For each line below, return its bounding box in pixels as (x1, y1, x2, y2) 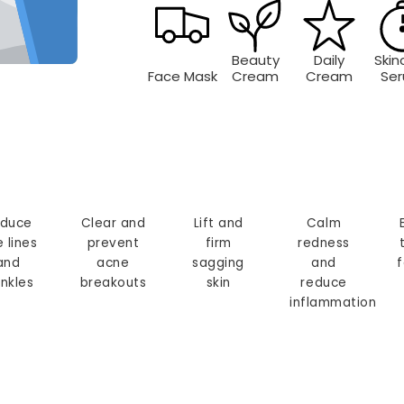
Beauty (231, 50, 280, 69)
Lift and (193, 215, 243, 233)
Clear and (80, 215, 146, 233)
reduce (300, 274, 347, 292)
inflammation (289, 294, 377, 312)
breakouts (79, 274, 147, 292)
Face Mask (147, 66, 217, 86)
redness (298, 234, 350, 252)
